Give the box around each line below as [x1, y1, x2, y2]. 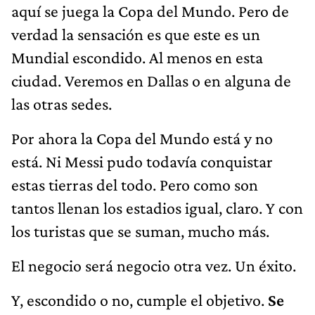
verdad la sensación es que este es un [11, 24, 260, 44]
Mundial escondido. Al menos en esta [11, 47, 263, 67]
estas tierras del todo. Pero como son [11, 174, 258, 194]
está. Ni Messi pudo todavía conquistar [11, 151, 273, 171]
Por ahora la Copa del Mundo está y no [11, 128, 273, 148]
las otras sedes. [11, 94, 112, 113]
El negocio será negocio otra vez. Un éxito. [11, 255, 296, 275]
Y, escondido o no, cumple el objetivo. [11, 290, 264, 309]
